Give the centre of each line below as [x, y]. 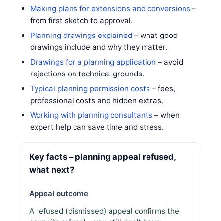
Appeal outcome [59, 193]
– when [166, 115]
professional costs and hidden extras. [96, 100]
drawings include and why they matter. [98, 47]
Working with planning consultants [91, 115]
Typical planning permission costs [90, 88]
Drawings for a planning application [93, 62]
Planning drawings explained [81, 35]
